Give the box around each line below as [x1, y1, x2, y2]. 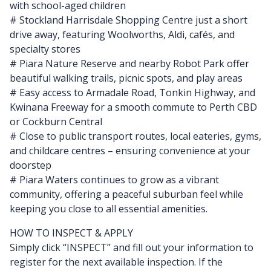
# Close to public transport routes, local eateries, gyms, [10, 129, 261, 143]
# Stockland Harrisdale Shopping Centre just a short [10, 13, 247, 27]
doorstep [10, 158, 51, 172]
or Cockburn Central [10, 114, 102, 128]
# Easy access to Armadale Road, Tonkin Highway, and [10, 85, 255, 99]
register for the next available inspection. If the [10, 255, 223, 269]
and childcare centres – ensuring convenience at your [10, 143, 250, 157]
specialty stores [10, 42, 80, 56]
